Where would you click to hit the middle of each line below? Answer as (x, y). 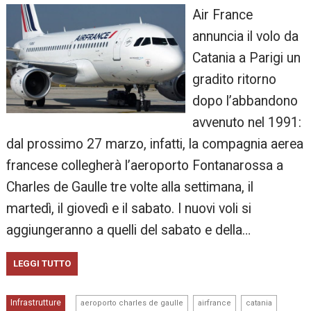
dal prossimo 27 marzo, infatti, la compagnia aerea (155, 144)
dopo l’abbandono (245, 101)
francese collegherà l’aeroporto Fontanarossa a (145, 166)
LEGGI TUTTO (42, 264)
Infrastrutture (36, 303)
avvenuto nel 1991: (246, 123)
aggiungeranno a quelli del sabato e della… (129, 230)
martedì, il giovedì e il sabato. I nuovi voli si (129, 209)
